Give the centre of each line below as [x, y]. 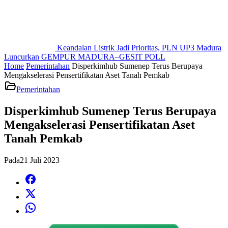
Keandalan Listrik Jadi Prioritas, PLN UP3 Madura [139, 48]
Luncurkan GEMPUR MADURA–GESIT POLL [85, 57]
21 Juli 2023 [40, 160]
